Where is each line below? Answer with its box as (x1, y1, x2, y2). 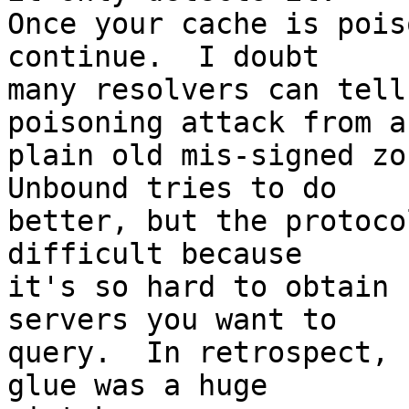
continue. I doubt (7, 40, 320, 74)
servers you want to (7, 303, 337, 337)
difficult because (7, 237, 302, 271)
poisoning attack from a (7, 106, 406, 140)
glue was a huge (7, 369, 267, 403)
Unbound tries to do (7, 172, 337, 205)
